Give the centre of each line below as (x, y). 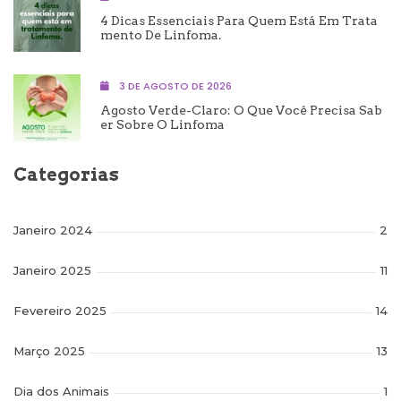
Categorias (66, 175)
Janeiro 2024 (53, 230)
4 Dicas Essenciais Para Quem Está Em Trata (239, 20)
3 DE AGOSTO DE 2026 (174, 85)
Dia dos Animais (61, 392)
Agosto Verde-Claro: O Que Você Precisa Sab (241, 110)
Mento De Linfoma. (161, 34)
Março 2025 (49, 351)
